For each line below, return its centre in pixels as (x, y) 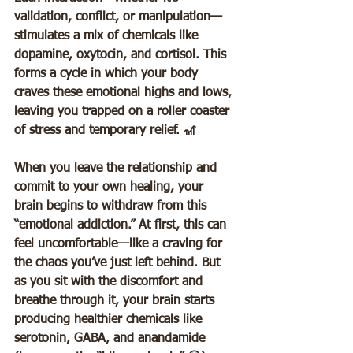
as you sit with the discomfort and (110, 282)
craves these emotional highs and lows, (125, 93)
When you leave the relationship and (117, 169)
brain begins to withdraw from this (112, 207)
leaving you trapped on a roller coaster (124, 112)
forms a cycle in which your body (108, 74)
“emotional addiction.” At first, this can (122, 226)
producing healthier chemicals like (110, 320)
